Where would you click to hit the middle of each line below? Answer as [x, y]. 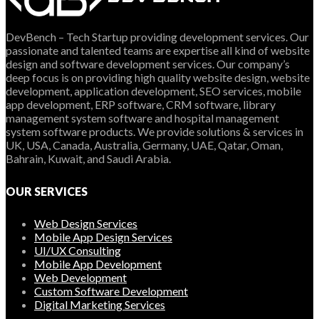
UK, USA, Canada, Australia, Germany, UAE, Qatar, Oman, [144, 145]
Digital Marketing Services [100, 305]
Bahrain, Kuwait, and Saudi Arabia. [88, 158]
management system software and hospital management [142, 117]
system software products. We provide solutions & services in [155, 131]
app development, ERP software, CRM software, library [141, 104]
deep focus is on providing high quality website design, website [158, 77]
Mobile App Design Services [103, 237]
